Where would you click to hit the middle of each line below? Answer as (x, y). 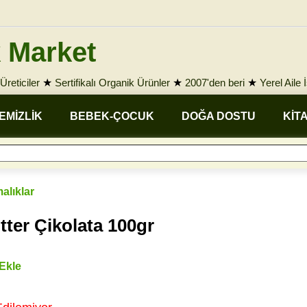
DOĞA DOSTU (219, 116)
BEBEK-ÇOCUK (112, 116)
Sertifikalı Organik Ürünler (112, 83)
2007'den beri (215, 83)
